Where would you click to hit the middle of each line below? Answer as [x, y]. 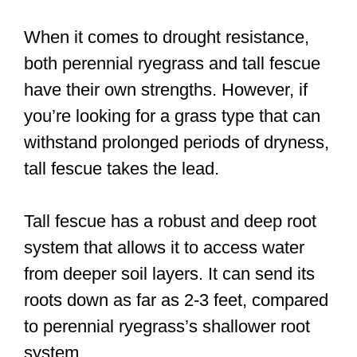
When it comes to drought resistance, [167, 37]
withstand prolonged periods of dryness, [177, 143]
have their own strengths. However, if [166, 90]
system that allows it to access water [164, 248]
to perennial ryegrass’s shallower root [167, 327]
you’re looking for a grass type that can [172, 116]
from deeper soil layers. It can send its [169, 274]
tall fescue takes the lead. [122, 169]
